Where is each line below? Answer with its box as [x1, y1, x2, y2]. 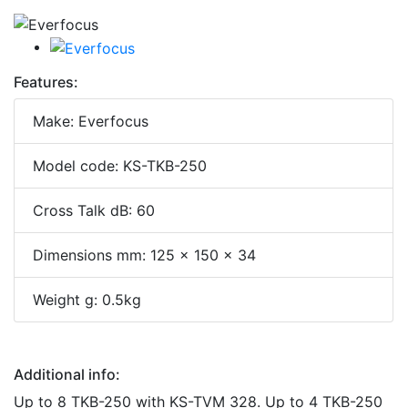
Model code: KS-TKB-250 [33, 156, 207, 175]
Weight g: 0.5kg [33, 290, 141, 309]
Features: [14, 72, 78, 91]
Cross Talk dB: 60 [33, 200, 155, 219]
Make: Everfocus [33, 111, 148, 130]
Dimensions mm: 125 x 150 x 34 [33, 245, 256, 264]
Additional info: [14, 364, 120, 383]
